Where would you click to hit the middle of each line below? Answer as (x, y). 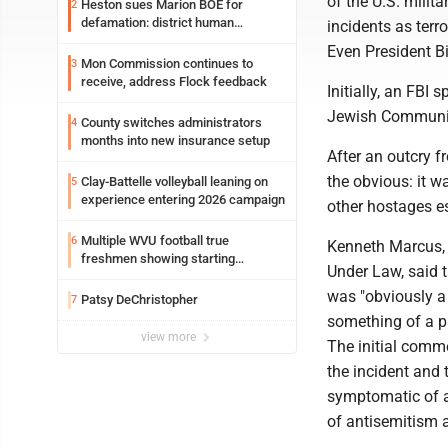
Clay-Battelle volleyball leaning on (174, 181)
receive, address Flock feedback (174, 81)
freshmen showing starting (158, 258)
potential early (121, 276)
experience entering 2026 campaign (183, 199)
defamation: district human (157, 22)
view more (170, 337)
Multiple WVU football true (155, 240)
